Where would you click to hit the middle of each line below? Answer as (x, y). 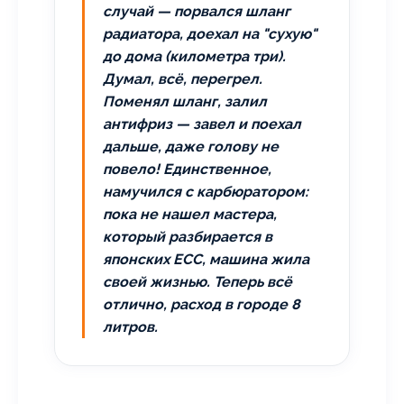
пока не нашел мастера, (190, 214)
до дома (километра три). (194, 56)
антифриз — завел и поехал (202, 124)
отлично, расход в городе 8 (202, 304)
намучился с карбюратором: (206, 192)
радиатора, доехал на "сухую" (210, 34)
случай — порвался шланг (197, 11)
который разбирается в (188, 237)
